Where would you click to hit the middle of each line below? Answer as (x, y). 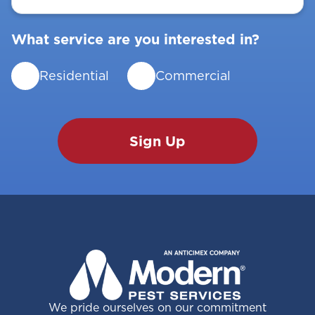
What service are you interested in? (135, 40)
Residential (74, 76)
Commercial (193, 76)
